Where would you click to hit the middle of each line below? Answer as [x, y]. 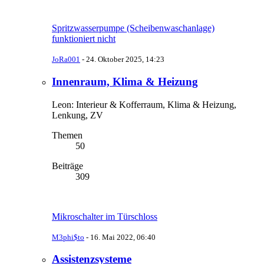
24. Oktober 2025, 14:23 [125, 60]
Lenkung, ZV [77, 115]
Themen [67, 135]
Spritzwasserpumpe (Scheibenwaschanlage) [133, 28]
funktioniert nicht [84, 39]
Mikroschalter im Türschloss [105, 216]
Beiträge [67, 166]
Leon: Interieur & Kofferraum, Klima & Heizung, [144, 104]
